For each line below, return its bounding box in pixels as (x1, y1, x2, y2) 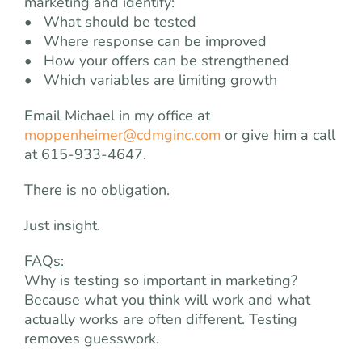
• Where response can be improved (24, 32, 267, 51)
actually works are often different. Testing (24, 309, 297, 329)
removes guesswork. (24, 329, 159, 348)
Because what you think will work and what (24, 290, 310, 309)
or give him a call (221, 125, 335, 145)
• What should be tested (24, 12, 196, 32)
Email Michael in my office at (24, 106, 210, 125)
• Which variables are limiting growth (24, 70, 277, 90)
